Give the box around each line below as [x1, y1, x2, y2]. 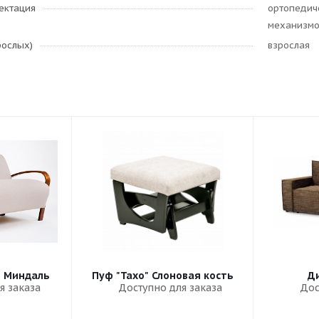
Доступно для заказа [117, 281, 222, 294]
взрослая [268, 39, 310, 51]
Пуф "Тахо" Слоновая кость [92, 269, 234, 282]
